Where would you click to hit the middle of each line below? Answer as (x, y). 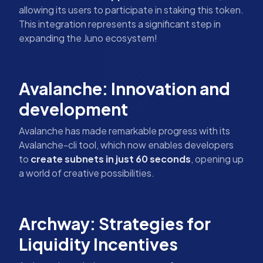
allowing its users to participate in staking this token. (131, 9)
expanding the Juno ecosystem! (88, 38)
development (73, 109)
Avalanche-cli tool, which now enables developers (126, 144)
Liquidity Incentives (98, 244)
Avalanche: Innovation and (124, 88)
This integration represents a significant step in (120, 23)
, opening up (217, 159)
